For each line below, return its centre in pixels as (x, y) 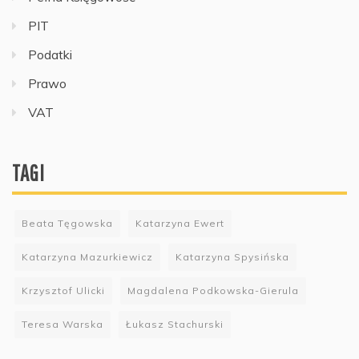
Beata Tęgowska (67, 223)
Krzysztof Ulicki (63, 290)
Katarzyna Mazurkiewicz (87, 256)
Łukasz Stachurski (175, 324)
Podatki (50, 54)
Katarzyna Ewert (180, 223)
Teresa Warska (63, 324)
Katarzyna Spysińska (232, 256)
